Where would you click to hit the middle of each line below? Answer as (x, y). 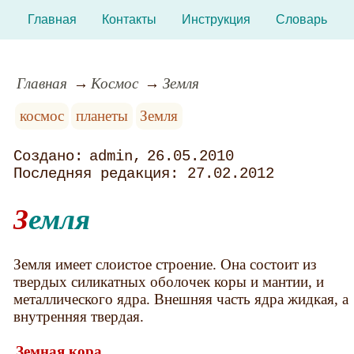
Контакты (129, 19)
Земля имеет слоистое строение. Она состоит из (166, 264)
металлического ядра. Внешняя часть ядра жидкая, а (181, 299)
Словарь (301, 19)
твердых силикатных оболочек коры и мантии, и (169, 281)
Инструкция (216, 19)
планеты (102, 115)
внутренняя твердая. (79, 316)
